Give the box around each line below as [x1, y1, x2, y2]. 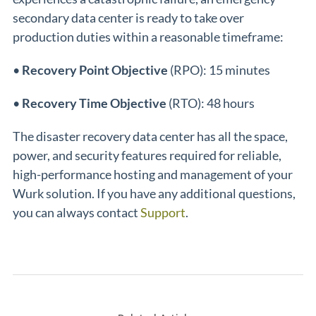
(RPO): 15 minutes [168, 62, 270, 78]
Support [140, 205, 186, 220]
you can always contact [13, 205, 140, 220]
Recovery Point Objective [22, 62, 168, 78]
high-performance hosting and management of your [13, 166, 293, 182]
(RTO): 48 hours [166, 95, 255, 111]
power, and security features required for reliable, [13, 147, 281, 163]
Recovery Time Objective [22, 95, 166, 111]
